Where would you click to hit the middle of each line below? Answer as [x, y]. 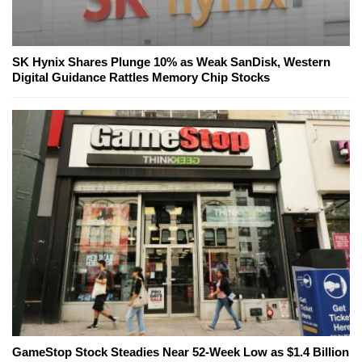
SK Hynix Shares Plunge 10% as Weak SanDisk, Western [171, 62]
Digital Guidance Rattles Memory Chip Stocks [141, 78]
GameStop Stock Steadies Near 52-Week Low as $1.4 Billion [181, 352]
